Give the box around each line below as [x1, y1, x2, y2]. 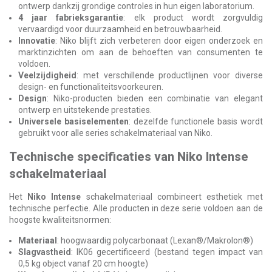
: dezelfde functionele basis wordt [128, 116, 263, 126]
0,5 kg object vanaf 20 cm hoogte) [18, 258, 148, 268]
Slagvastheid [18, 246, 71, 257]
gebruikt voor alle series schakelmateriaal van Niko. [18, 127, 212, 138]
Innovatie [18, 35, 55, 46]
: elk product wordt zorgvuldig [123, 12, 263, 22]
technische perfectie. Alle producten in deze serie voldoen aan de [9, 203, 263, 213]
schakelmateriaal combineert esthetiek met [81, 191, 263, 202]
